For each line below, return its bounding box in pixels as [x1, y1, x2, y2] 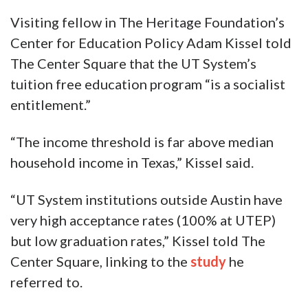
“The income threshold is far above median [10, 133, 274, 151]
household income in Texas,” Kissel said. [10, 154, 254, 171]
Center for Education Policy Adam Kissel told [10, 34, 291, 52]
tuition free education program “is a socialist [10, 76, 285, 93]
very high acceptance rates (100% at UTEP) [10, 212, 276, 229]
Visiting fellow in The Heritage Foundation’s [10, 14, 285, 31]
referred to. [10, 274, 82, 291]
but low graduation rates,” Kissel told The [10, 232, 265, 250]
